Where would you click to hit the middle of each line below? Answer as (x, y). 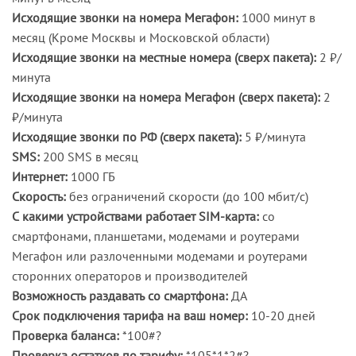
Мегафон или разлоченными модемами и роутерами (160, 256)
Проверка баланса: (66, 336)
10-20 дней (282, 316)
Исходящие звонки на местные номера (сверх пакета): (164, 58)
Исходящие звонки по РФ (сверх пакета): (127, 137)
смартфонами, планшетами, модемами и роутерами (156, 236)
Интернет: (40, 177)
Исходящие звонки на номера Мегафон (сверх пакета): (166, 97)
